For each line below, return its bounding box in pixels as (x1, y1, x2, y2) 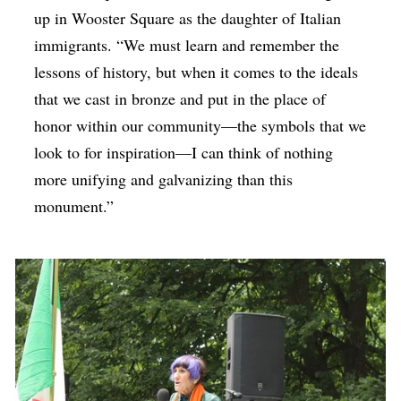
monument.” (34, 194, 115, 217)
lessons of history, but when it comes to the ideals (34, 60, 359, 82)
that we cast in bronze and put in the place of (34, 87, 327, 109)
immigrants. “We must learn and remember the (34, 33, 340, 55)
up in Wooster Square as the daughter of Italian (34, 6, 342, 29)
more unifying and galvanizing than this (34, 167, 294, 190)
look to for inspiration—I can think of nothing (34, 141, 334, 163)
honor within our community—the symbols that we (34, 114, 367, 136)
